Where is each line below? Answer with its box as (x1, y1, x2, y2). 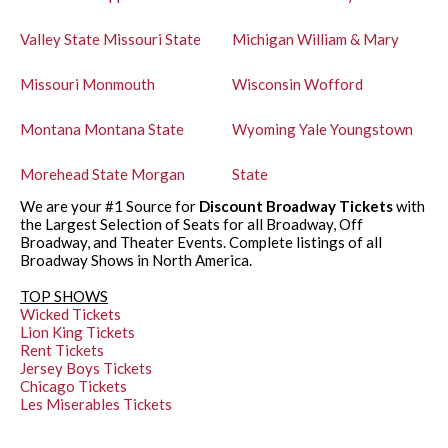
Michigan (231, 29, 294, 48)
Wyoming (231, 119, 296, 138)
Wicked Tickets (20, 304, 121, 323)
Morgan (131, 164, 185, 183)
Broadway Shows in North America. (20, 250, 252, 269)
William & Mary (296, 29, 399, 48)
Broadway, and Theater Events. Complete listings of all (20, 232, 382, 251)
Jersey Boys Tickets (20, 358, 152, 377)
